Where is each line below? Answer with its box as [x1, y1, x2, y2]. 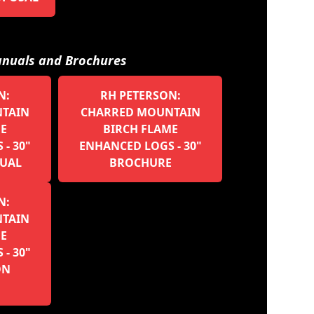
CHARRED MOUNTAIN [80, 104, 200, 120]
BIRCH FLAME [102, 121, 178, 137]
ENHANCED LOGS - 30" [78, 137, 202, 153]
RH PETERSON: [100, 87, 181, 103]
